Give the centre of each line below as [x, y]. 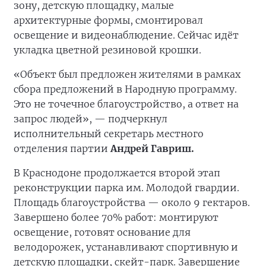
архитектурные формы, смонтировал [108, 20]
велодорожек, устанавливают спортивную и [126, 247]
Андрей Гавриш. [152, 149]
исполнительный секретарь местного [109, 134]
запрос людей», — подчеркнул [91, 119]
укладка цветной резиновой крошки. [107, 50]
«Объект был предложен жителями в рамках [127, 75]
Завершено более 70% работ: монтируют [116, 218]
